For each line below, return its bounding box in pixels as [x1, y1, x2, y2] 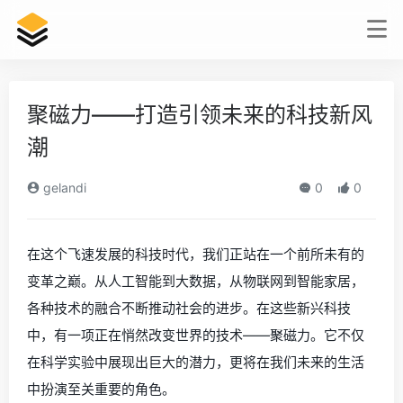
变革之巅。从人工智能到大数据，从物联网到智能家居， [27, 273, 364, 290]
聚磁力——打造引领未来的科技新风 [27, 102, 372, 128]
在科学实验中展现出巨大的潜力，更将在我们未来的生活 [27, 354, 364, 371]
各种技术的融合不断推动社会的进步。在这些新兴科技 [27, 300, 351, 317]
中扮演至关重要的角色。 [27, 381, 175, 398]
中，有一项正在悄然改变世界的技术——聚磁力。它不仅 [27, 327, 364, 344]
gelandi [40, 180, 86, 195]
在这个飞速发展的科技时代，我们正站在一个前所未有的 [27, 246, 364, 263]
